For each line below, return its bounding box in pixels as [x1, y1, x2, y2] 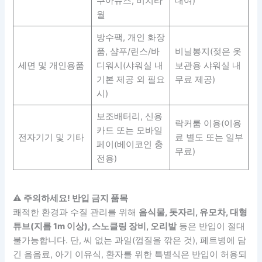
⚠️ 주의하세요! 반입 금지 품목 [13, 192, 129, 204]
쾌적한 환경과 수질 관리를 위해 [13, 206, 139, 218]
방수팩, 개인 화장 [96, 32, 165, 43]
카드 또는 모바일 [96, 125, 163, 136]
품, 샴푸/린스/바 [96, 46, 160, 57]
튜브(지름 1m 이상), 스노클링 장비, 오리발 [13, 220, 177, 232]
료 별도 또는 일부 [174, 132, 243, 143]
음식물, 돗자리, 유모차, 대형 [139, 206, 248, 218]
